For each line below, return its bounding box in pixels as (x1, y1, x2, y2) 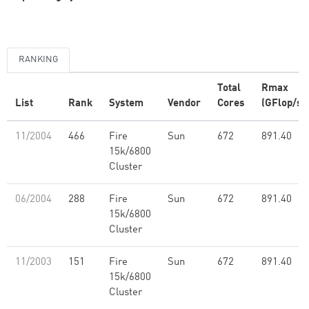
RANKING (19, 55, 58, 64)
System (109, 99, 143, 109)
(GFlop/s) (261, 99, 306, 109)
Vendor (168, 99, 201, 109)
